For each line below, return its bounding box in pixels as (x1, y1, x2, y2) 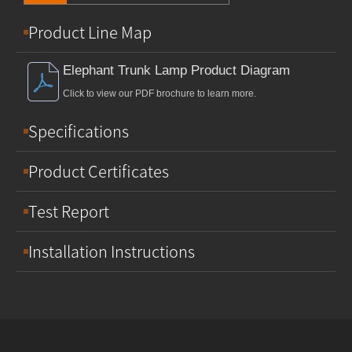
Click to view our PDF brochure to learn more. (63, 87, 256, 99)
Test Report (28, 203, 109, 219)
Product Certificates (28, 163, 169, 179)
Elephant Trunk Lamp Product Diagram (63, 62, 290, 78)
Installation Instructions (28, 243, 195, 259)
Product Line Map (28, 24, 152, 40)
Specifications (28, 123, 129, 139)
